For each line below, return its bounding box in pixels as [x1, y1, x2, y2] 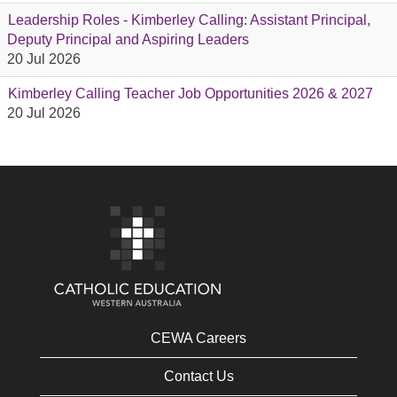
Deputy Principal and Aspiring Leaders [7, 32, 249, 47]
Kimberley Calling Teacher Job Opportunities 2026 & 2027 [8, 86, 373, 101]
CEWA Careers [151, 331, 246, 346]
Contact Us [163, 369, 234, 384]
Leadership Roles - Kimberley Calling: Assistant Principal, [8, 12, 370, 27]
